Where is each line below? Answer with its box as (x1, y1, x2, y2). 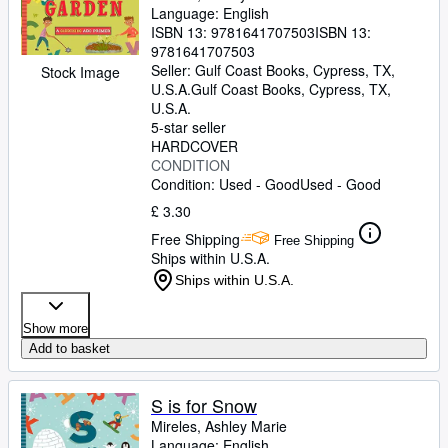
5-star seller (151, 117, 226, 137)
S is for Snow (151, 392, 257, 418)
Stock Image (40, 62, 120, 82)
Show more (23, 321, 88, 336)
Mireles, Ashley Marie (151, 416, 287, 436)
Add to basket (29, 341, 110, 356)
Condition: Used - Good (151, 174, 300, 194)
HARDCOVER (151, 136, 238, 156)
